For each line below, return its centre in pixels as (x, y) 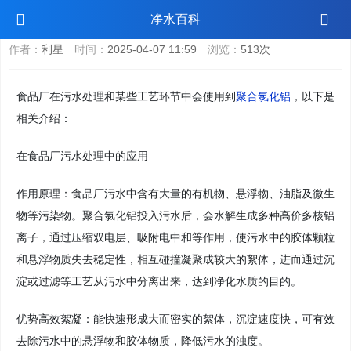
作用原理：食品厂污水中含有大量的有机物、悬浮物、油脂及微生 (175, 194)
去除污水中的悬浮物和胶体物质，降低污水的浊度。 (143, 341)
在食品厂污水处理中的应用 (82, 156)
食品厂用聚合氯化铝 (72, 19)
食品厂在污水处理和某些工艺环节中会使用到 (126, 96)
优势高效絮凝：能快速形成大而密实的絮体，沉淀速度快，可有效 (175, 319)
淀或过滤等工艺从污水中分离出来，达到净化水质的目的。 (159, 281)
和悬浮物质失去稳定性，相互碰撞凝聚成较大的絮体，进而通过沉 (175, 259)
